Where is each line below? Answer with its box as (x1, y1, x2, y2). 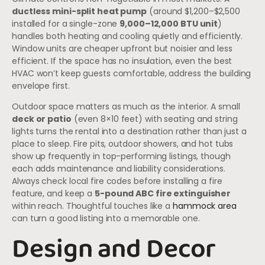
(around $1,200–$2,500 (147, 5, 240, 18)
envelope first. (12, 80, 70, 92)
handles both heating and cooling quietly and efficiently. (12, 30, 243, 43)
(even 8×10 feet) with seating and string (71, 113, 238, 125)
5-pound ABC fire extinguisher (95, 188, 231, 200)
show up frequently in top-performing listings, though (12, 150, 231, 163)
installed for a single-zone (12, 18, 120, 30)
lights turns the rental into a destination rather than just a (12, 125, 247, 138)
